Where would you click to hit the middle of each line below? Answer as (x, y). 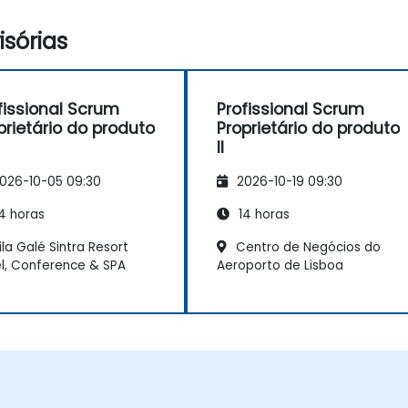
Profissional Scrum (291, 110)
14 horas (262, 214)
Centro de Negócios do (306, 247)
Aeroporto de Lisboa (280, 265)
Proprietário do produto (308, 129)
